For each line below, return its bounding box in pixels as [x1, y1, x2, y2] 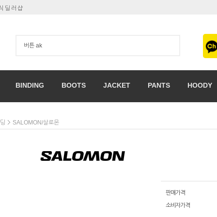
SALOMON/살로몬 [13, 119, 59, 126]
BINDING [15, 81, 44, 89]
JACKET [103, 81, 130, 89]
